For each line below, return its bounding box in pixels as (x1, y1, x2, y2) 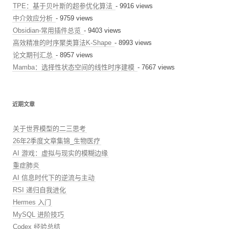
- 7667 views (137, 63, 175, 72)
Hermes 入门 (13, 198, 52, 207)
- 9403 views (83, 27, 121, 35)
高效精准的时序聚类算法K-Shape (13, 39, 114, 47)
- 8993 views (114, 39, 152, 47)
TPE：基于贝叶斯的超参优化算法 (13, 2, 115, 10)
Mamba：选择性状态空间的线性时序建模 (13, 63, 137, 72)
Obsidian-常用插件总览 (13, 27, 83, 35)
